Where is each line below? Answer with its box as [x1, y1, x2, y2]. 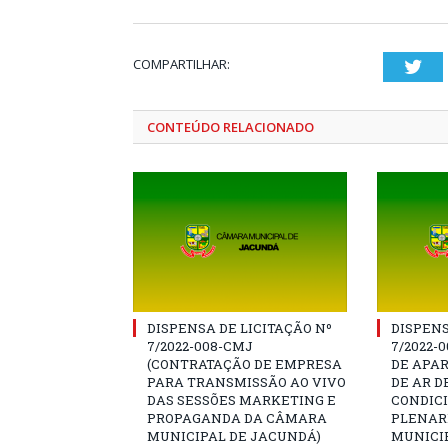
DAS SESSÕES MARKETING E [147, 390, 336, 409]
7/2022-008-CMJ [147, 336, 253, 355]
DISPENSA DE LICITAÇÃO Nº [147, 318, 332, 337]
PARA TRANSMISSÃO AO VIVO [147, 372, 346, 391]
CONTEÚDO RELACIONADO [147, 117, 314, 136]
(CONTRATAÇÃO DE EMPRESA [147, 354, 342, 373]
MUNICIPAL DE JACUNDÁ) [147, 426, 321, 445]
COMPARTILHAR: [133, 54, 230, 73]
